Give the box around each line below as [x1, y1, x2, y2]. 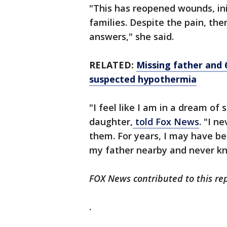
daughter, [89, 116, 133, 128]
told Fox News [133, 116, 199, 128]
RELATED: [89, 59, 136, 71]
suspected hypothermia [89, 73, 197, 86]
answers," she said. [89, 30, 176, 43]
